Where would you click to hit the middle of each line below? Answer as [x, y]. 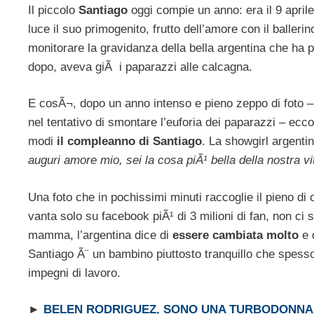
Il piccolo [53, 10]
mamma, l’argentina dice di [100, 235]
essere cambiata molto [235, 235]
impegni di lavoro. [74, 273]
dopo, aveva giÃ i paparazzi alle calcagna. [140, 67]
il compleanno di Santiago [129, 142]
